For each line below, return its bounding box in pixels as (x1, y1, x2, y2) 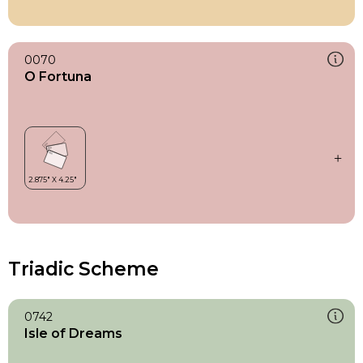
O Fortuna (24, 68, 92, 84)
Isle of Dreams (24, 325, 122, 341)
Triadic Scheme (8, 257, 159, 280)
